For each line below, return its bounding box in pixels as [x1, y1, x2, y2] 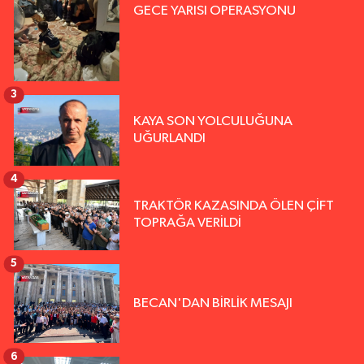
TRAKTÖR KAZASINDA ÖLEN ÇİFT [133, 199, 334, 214]
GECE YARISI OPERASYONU [133, 3, 296, 18]
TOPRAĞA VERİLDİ [133, 216, 241, 231]
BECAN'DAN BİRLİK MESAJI [133, 296, 292, 310]
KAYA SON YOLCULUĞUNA [133, 115, 292, 129]
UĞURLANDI [133, 132, 206, 146]
